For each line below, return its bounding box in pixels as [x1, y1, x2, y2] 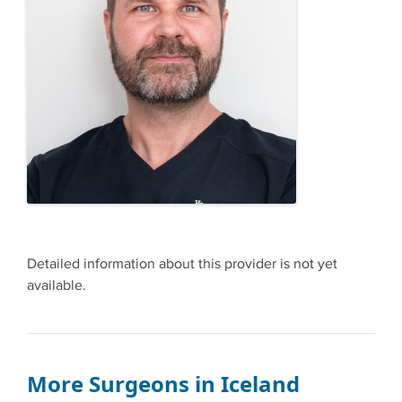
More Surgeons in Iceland [27, 368, 300, 398]
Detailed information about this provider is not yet [27, 255, 337, 273]
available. [27, 276, 86, 294]
